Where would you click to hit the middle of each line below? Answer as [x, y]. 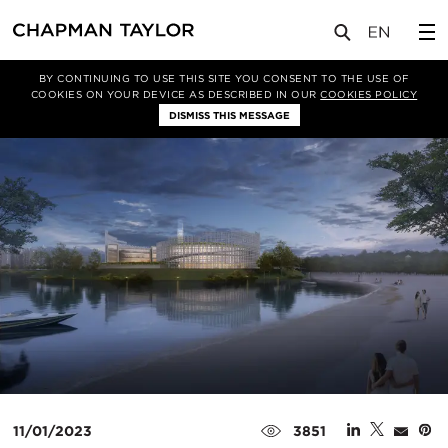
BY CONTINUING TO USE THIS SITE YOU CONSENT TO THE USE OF [224, 78]
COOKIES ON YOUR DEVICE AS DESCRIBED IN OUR [175, 94]
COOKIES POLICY [369, 94]
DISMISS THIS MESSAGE [229, 115]
